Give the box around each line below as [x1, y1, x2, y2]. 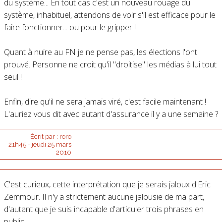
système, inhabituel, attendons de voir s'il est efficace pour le [3, 9, 216, 21]
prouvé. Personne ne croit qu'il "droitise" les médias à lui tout [3, 59, 217, 70]
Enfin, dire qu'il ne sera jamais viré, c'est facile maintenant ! [3, 96, 206, 108]
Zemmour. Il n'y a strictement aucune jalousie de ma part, [3, 191, 204, 203]
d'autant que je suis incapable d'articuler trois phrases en [3, 204, 204, 215]
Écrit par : [30, 133, 59, 141]
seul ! [3, 71, 22, 83]
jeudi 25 [31, 141, 55, 149]
